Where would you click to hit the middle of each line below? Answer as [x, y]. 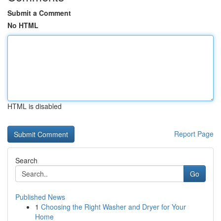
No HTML [23, 25]
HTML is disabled [35, 106]
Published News [40, 197]
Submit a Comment [39, 13]
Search [26, 160]
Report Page [194, 134]
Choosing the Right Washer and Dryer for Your [113, 207]
